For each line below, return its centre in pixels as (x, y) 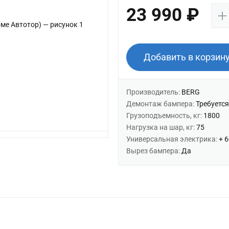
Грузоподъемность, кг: (165, 116)
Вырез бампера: (154, 151)
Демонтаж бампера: (161, 104)
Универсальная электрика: (172, 139)
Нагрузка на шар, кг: (161, 127)
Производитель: (154, 92)
